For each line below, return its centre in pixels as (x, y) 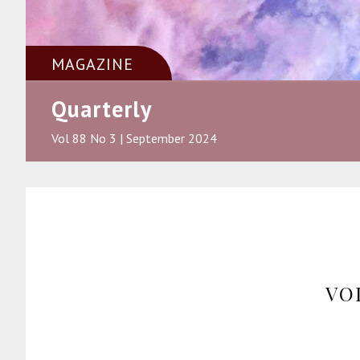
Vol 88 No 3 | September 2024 (134, 138)
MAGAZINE (92, 64)
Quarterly (102, 109)
